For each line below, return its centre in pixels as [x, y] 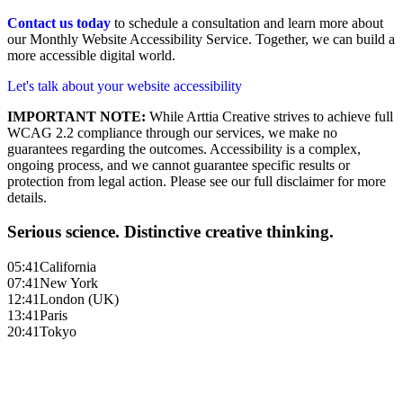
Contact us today [59, 22]
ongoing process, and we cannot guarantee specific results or [179, 165]
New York [69, 283]
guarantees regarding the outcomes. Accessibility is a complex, [184, 148]
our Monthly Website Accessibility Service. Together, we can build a [201, 39]
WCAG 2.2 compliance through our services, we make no [172, 132]
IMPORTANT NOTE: [76, 116]
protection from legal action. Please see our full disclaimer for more [197, 181]
